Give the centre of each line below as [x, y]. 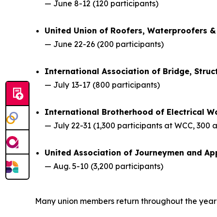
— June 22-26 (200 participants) [104, 44]
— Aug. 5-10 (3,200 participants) [104, 166]
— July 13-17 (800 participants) [102, 85]
